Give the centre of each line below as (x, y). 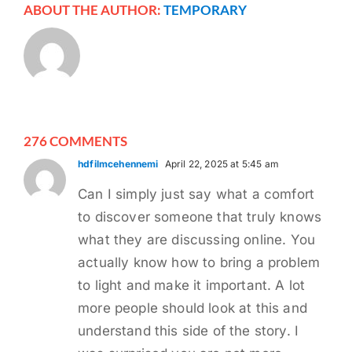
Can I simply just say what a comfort (196, 194)
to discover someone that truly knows (200, 216)
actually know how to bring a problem (199, 262)
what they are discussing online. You (197, 239)
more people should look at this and (192, 308)
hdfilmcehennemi (118, 163)
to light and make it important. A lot (192, 285)
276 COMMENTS (75, 141)
